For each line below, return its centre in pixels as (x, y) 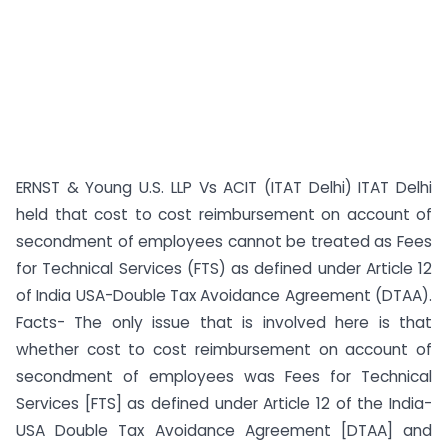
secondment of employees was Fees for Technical (224, 376)
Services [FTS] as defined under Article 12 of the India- (224, 403)
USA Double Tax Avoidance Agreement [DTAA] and (224, 430)
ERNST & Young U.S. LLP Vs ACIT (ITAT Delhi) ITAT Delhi (224, 187)
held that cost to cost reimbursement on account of (224, 214)
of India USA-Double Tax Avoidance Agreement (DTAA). (224, 295)
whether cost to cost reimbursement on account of (224, 349)
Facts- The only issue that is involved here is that (224, 322)
